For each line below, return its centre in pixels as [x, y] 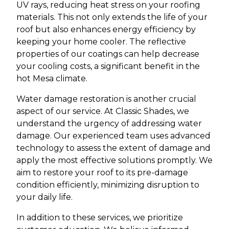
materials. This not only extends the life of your [112, 17]
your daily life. [44, 197]
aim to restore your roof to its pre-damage [102, 173]
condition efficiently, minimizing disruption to [108, 185]
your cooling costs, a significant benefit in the [108, 66]
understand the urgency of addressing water [109, 123]
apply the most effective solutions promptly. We [114, 160]
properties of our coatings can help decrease [108, 54]
